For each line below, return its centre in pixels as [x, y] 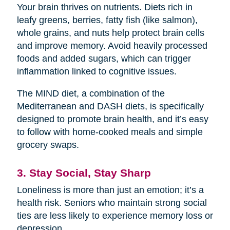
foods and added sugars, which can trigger [104, 58]
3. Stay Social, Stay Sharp [84, 172]
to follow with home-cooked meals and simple [110, 132]
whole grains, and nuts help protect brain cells [110, 33]
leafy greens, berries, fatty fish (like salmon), [107, 20]
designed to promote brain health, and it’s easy [112, 119]
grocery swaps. [48, 145]
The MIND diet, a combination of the [91, 93]
